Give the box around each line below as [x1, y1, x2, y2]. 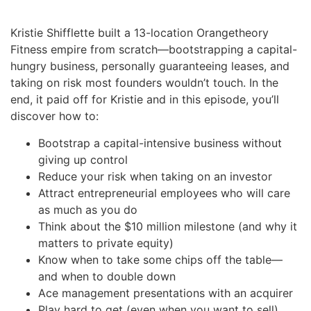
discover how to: [10, 109, 99, 124]
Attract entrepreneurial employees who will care [38, 185, 290, 200]
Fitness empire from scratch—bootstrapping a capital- [10, 42, 297, 57]
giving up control [38, 152, 128, 167]
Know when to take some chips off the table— [38, 252, 283, 267]
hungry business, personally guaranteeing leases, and [10, 59, 289, 74]
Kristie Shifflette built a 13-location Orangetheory [10, 26, 269, 40]
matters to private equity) [38, 235, 174, 250]
